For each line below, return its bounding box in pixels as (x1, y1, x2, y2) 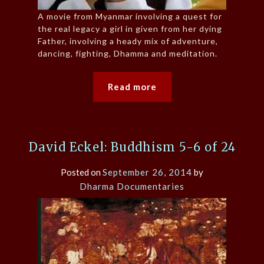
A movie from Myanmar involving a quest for (38, 11, 222, 22)
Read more (107, 81, 157, 93)
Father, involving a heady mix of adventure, (38, 36, 218, 47)
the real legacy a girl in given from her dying (38, 24, 222, 34)
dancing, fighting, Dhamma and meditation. (38, 48, 217, 59)
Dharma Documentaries (80, 181, 184, 192)
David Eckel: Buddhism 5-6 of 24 (28, 140, 236, 155)
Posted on (61, 167, 103, 178)
